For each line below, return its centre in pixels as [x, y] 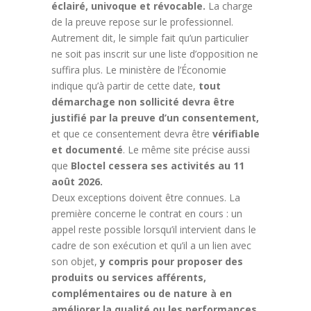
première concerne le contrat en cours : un [147, 213]
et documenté [87, 149]
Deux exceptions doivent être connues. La [146, 197]
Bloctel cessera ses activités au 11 [158, 165]
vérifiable [236, 133]
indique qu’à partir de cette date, [125, 85]
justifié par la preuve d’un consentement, [155, 117]
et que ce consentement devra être [132, 133]
